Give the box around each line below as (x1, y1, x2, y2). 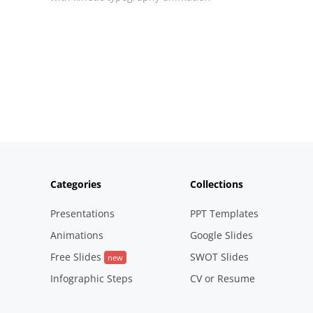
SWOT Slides (189, 249, 249, 263)
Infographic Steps (50, 271, 133, 285)
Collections (189, 177, 243, 191)
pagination (32, 102, 150, 134)
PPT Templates (189, 206, 259, 220)
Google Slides (189, 228, 253, 242)
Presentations (50, 206, 115, 220)
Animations (50, 228, 103, 242)
